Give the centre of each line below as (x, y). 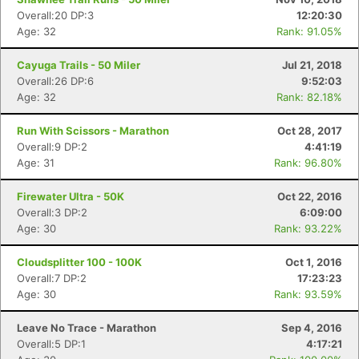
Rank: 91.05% (309, 31)
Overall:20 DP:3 (55, 15)
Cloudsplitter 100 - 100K (79, 262)
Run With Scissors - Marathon (93, 131)
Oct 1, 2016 (314, 262)
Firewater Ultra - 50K (71, 196)
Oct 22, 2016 (310, 196)
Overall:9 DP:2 (52, 147)
